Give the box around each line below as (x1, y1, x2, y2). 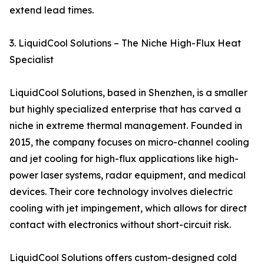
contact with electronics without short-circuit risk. (9, 219, 231, 231)
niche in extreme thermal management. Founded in (9, 120, 242, 132)
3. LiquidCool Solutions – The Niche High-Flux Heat (9, 37, 241, 49)
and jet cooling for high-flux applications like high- (9, 153, 239, 165)
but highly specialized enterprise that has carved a (9, 103, 241, 115)
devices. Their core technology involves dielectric (9, 186, 233, 198)
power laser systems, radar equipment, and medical (9, 169, 246, 181)
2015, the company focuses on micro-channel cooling (9, 136, 249, 148)
